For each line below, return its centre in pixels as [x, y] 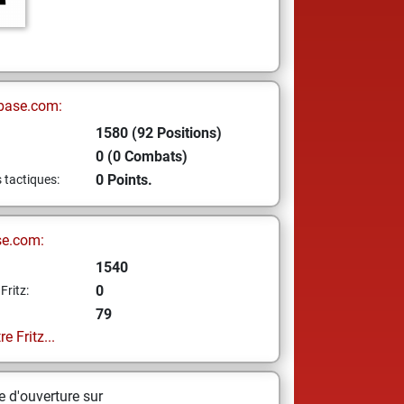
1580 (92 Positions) [158, 133]
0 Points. [124, 180]
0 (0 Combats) [141, 156]
